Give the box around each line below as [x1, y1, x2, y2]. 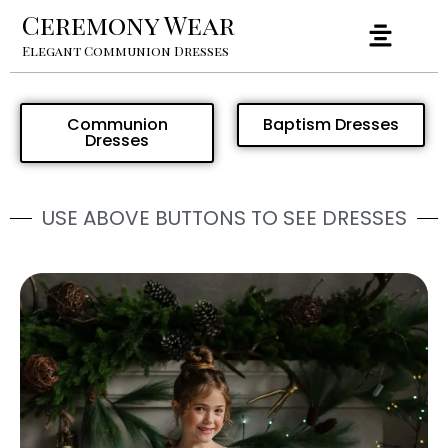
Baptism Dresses [263, 113, 399, 136]
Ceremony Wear [22, 7, 235, 42]
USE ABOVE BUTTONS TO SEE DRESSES [41, 204, 407, 232]
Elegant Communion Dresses [22, 42, 229, 59]
